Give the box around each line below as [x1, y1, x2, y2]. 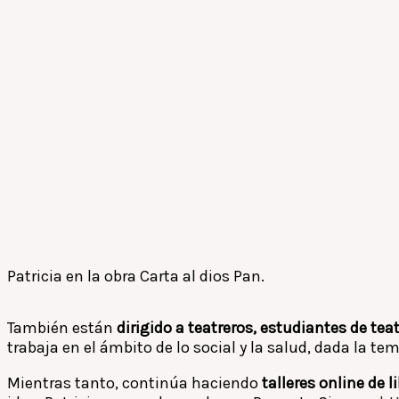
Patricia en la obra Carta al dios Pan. [7, 265, 265, 286]
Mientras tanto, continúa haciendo [7, 372, 262, 393]
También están [7, 317, 113, 338]
